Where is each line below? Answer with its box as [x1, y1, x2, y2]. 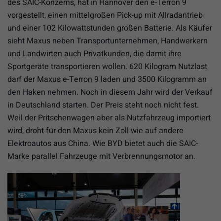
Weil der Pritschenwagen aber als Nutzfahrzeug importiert [7, 111, 211, 124]
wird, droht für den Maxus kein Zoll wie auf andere [7, 124, 184, 137]
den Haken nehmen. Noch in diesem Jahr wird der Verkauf [7, 86, 213, 98]
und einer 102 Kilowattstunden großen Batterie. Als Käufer [7, 22, 212, 34]
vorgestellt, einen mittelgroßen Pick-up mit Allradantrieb [7, 9, 203, 21]
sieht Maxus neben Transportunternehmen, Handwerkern [7, 35, 208, 47]
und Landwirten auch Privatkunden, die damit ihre [7, 47, 182, 60]
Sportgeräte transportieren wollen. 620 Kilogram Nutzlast [7, 60, 207, 73]
